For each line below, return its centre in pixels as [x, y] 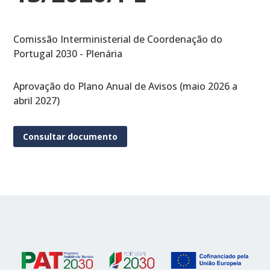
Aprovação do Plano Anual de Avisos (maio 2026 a [126, 86]
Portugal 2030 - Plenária [68, 53]
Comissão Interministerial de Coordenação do [118, 39]
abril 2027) [37, 100]
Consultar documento [71, 137]
